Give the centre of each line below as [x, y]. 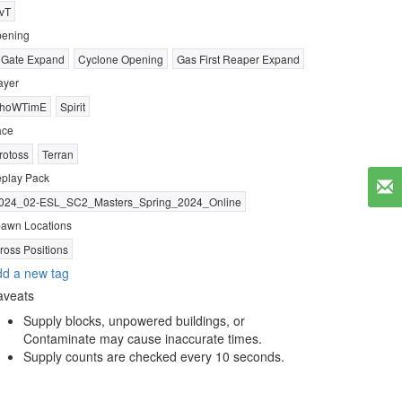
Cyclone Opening [121, 59]
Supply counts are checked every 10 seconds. [154, 356]
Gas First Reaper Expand [238, 59]
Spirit [73, 106]
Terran [58, 154]
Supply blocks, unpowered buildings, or [134, 320]
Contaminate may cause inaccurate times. [143, 338]
